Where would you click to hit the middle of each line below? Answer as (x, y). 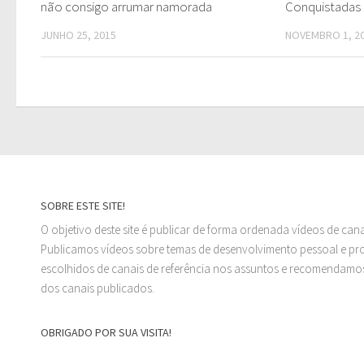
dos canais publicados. (97, 288)
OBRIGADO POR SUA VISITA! (106, 333)
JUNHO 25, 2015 (78, 35)
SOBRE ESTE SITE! (83, 206)
